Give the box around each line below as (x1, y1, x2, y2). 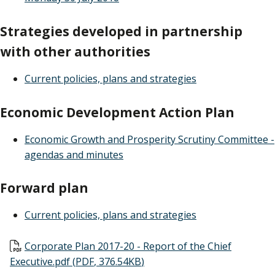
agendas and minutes (25, 147, 123, 161)
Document (10, 239, 61, 253)
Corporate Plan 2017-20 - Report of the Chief (25, 239, 231, 253)
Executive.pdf (10, 254, 72, 268)
